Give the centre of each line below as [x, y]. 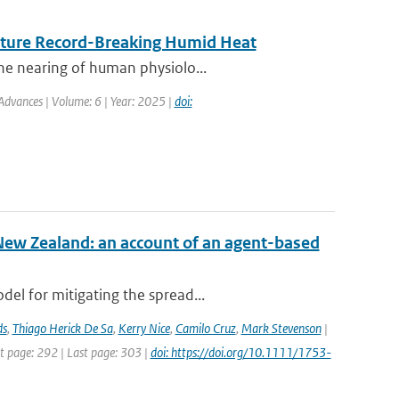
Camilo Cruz [205, 328]
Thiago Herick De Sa [62, 328]
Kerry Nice [144, 328]
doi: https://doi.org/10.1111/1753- [240, 352]
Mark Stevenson [281, 328]
